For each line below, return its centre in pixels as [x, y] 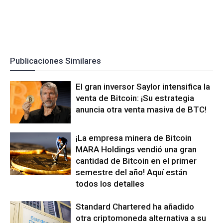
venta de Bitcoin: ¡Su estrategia [135, 98]
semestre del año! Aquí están [132, 172]
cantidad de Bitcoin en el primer [136, 161]
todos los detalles [110, 184]
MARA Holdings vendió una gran [136, 150]
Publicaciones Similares [56, 60]
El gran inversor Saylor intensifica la [143, 86]
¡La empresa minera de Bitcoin [134, 138]
